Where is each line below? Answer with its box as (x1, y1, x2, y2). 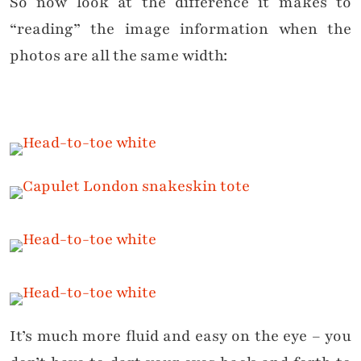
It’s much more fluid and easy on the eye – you (10, 326, 351, 347)
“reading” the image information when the (10, 19, 351, 40)
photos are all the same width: (10, 45, 227, 67)
